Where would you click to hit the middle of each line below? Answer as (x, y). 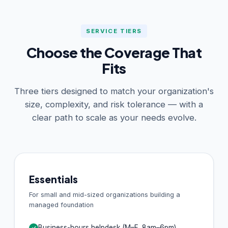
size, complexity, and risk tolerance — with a (114, 104)
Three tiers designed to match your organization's (114, 91)
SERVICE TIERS (114, 31)
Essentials (53, 179)
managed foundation (61, 205)
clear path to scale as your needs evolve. (114, 117)
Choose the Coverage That (114, 52)
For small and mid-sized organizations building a (105, 194)
